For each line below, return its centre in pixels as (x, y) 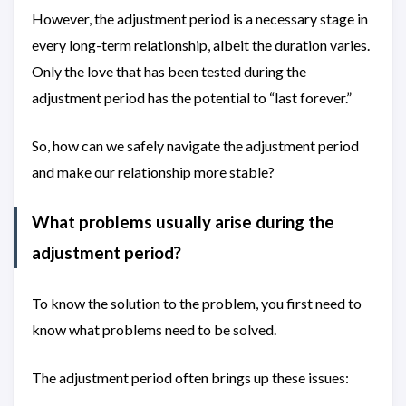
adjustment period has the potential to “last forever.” (192, 97)
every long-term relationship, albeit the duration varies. (201, 45)
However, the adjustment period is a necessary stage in (200, 19)
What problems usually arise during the (183, 222)
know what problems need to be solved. (154, 329)
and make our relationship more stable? (153, 172)
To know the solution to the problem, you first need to (197, 303)
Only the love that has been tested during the (169, 71)
